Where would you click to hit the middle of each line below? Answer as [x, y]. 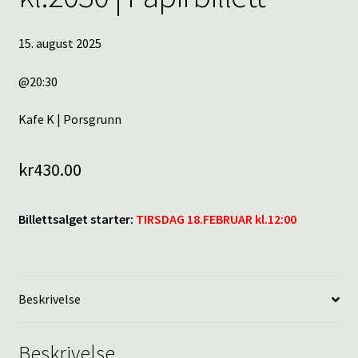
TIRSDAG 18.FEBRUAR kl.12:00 [216, 219]
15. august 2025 [60, 43]
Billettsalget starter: [77, 219]
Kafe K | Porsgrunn [70, 119]
